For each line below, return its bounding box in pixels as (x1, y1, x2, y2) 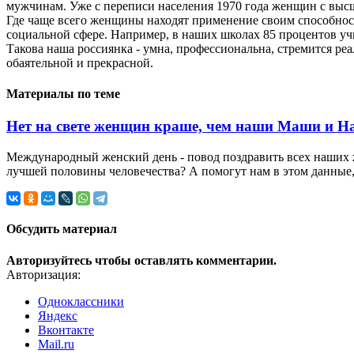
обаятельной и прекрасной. (6, 55, 153, 70)
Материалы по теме (6, 87, 120, 101)
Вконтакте (38, 322, 94, 337)
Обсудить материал (6, 222, 117, 236)
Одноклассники (38, 294, 124, 308)
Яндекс (38, 308, 77, 322)
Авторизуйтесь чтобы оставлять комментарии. (6, 253, 277, 267)
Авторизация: (6, 267, 81, 281)
